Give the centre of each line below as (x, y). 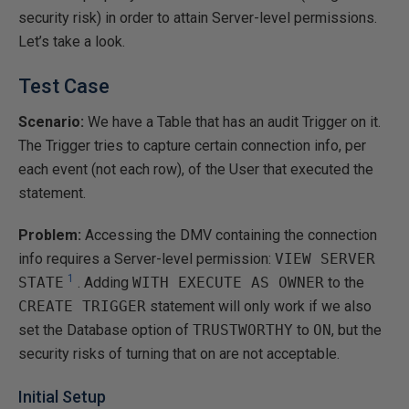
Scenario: (51, 122)
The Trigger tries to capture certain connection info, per (192, 146)
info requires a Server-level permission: (147, 259)
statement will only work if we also (259, 306)
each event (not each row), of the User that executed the (196, 169)
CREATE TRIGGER (82, 306)
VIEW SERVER (325, 259)
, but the (357, 330)
